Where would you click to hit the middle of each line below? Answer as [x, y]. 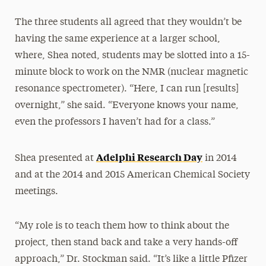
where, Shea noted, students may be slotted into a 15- [132, 56]
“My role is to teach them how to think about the [122, 226]
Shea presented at [55, 159]
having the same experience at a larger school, [117, 39]
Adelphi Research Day [149, 157]
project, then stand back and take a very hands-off [126, 243]
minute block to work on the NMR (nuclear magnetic [131, 72]
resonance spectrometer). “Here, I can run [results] [126, 89]
